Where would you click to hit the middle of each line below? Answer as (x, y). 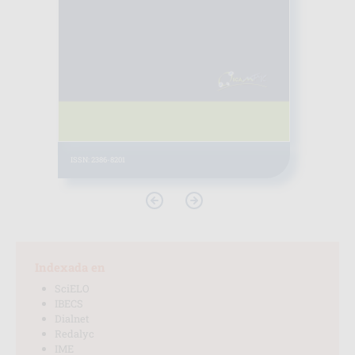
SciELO (72, 288)
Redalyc (74, 334)
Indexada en (70, 267)
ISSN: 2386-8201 (97, 160)
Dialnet (72, 319)
